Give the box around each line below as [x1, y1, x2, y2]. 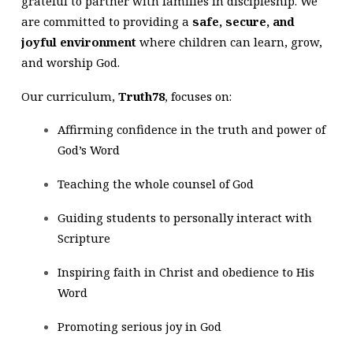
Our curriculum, [20, 87, 118, 104]
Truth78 [117, 87, 165, 104]
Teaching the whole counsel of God [57, 176, 254, 192]
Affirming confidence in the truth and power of [57, 121, 325, 138]
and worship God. [20, 54, 120, 70]
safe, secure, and [191, 13, 295, 29]
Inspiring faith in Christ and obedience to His [57, 263, 314, 280]
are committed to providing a [20, 13, 192, 29]
